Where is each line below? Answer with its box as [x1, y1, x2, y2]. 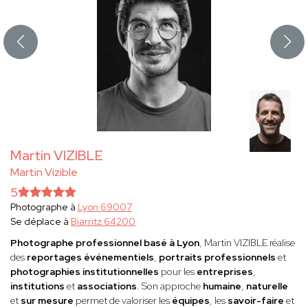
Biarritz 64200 [71, 215, 135, 228]
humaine [203, 280, 241, 293]
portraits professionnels [159, 251, 276, 264]
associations [77, 280, 137, 293]
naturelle [246, 280, 288, 293]
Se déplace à [10, 215, 71, 228]
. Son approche [137, 280, 203, 293]
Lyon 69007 [78, 201, 132, 214]
